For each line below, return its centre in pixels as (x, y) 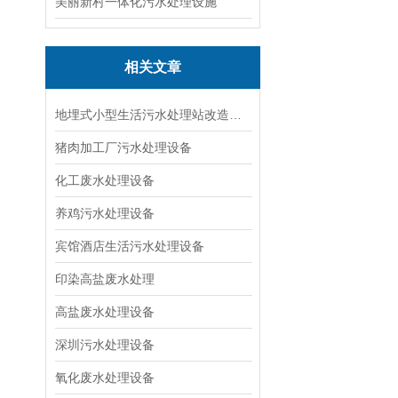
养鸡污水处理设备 (105, 213)
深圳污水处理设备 (105, 345)
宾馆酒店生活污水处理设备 (130, 246)
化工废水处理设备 (105, 180)
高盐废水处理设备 (105, 312)
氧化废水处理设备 (105, 378)
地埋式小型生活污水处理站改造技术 (235, 115)
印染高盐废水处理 (105, 279)
